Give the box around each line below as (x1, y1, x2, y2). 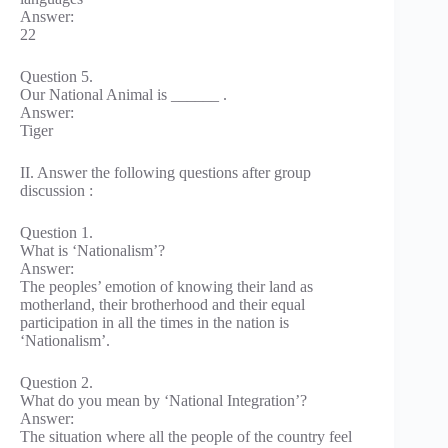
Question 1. (20, 223, 93, 241)
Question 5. (20, 67, 93, 85)
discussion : (20, 181, 93, 199)
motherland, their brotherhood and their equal (20, 295, 305, 313)
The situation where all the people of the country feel (20, 427, 352, 445)
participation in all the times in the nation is (20, 313, 289, 331)
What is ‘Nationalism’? (20, 241, 165, 259)
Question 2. (20, 373, 93, 391)
